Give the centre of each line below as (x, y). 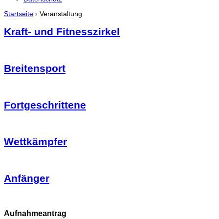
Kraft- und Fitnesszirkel (62, 32)
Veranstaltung (61, 14)
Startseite (19, 14)
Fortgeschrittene (45, 105)
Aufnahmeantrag (35, 213)
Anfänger (27, 178)
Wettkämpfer (35, 141)
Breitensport (35, 68)
